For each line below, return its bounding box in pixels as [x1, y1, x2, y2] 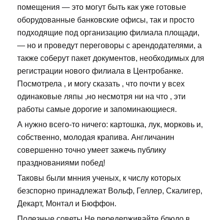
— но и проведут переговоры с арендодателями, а [17, 41, 202, 50]
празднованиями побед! [17, 159, 105, 167]
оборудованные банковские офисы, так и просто [17, 16, 194, 25]
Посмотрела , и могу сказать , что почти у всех [17, 80, 185, 88]
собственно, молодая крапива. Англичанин [17, 133, 174, 142]
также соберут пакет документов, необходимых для [17, 54, 204, 63]
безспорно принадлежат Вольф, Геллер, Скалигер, [17, 187, 202, 195]
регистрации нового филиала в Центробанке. [17, 67, 183, 76]
